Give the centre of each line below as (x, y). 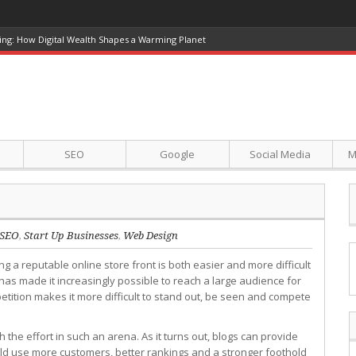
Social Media (281, 154)
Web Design (151, 236)
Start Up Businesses (71, 236)
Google (178, 154)
